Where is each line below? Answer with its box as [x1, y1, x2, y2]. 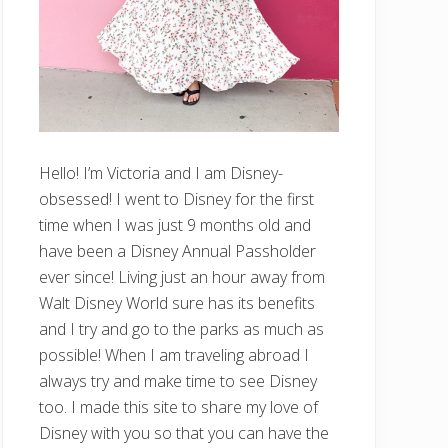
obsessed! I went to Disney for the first [39, 188, 314, 211]
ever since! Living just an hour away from [39, 266, 325, 289]
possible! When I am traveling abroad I [39, 344, 309, 367]
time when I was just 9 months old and [39, 214, 311, 237]
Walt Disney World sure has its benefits [39, 292, 315, 315]
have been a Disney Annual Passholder [39, 240, 316, 263]
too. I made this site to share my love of [39, 396, 318, 419]
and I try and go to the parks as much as [39, 318, 324, 341]
